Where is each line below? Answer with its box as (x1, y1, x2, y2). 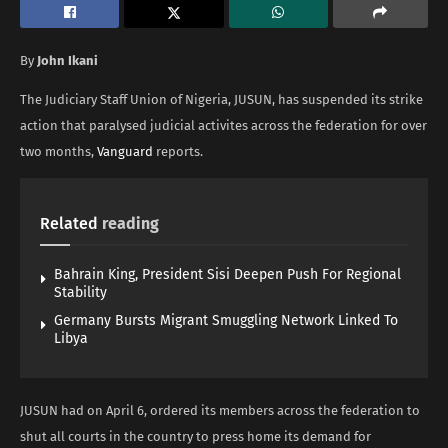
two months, (20, 143, 97, 159)
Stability (54, 283, 107, 301)
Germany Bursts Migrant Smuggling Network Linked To (54, 311, 398, 329)
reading (102, 213, 159, 233)
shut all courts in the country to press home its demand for (20, 428, 371, 444)
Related (40, 213, 98, 233)
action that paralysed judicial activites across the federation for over (20, 117, 427, 133)
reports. (153, 143, 203, 159)
